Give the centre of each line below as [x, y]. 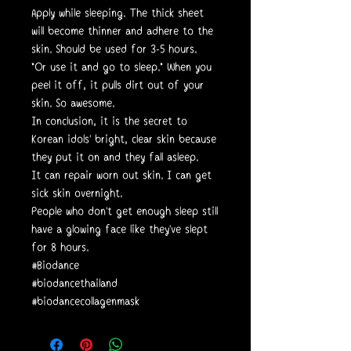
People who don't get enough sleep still [125, 211]
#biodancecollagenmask [85, 301]
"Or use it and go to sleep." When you [121, 67]
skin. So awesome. [73, 103]
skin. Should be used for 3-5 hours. [114, 49]
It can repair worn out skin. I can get [121, 175]
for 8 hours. [60, 247]
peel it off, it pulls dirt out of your [118, 85]
